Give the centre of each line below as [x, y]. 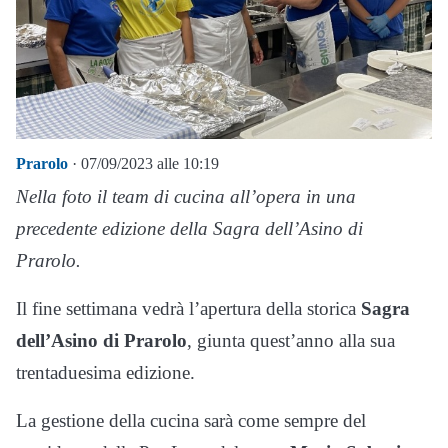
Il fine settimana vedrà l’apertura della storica [188, 308]
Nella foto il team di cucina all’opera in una [186, 196]
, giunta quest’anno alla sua [291, 340]
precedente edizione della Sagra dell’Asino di [189, 228]
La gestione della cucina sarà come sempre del [191, 420]
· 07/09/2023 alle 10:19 [143, 163]
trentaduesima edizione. [105, 372]
